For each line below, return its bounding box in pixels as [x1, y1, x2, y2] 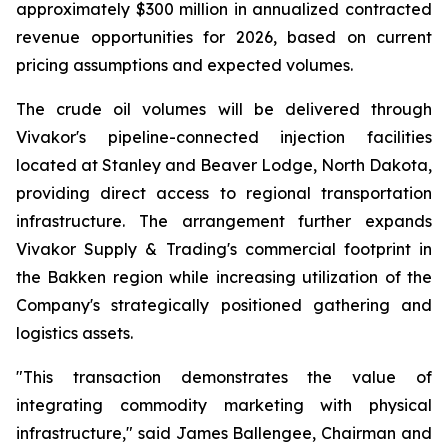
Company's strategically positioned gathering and [16, 295, 432, 315]
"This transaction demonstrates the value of [16, 367, 432, 387]
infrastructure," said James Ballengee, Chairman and [16, 423, 432, 443]
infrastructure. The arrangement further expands [16, 211, 432, 231]
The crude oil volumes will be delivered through [16, 99, 432, 119]
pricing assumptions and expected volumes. [16, 55, 353, 75]
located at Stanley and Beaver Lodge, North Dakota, [16, 155, 432, 175]
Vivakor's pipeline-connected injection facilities [16, 127, 432, 147]
